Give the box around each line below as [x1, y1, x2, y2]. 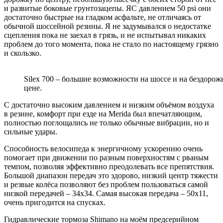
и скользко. [4, 48, 41, 57]
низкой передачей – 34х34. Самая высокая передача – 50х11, [4, 189, 208, 198]
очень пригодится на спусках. [4, 198, 106, 207]
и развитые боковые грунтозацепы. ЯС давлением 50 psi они [4, 3, 211, 12]
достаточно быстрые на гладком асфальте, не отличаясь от [4, 12, 201, 21]
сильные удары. [4, 127, 57, 136]
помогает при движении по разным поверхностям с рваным [4, 153, 209, 162]
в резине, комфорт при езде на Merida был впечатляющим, [4, 109, 202, 118]
